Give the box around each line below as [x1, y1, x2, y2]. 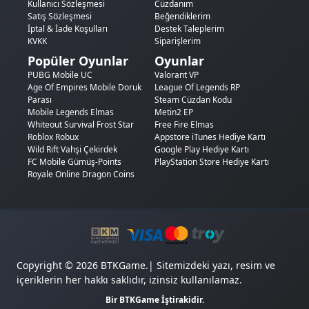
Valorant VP [154, 68, 199, 81]
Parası [28, 93, 52, 106]
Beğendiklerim [154, 10, 210, 22]
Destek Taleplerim [154, 22, 224, 34]
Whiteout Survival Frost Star [28, 118, 134, 130]
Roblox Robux [28, 130, 79, 143]
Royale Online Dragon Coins [28, 168, 134, 180]
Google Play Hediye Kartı [154, 143, 249, 155]
